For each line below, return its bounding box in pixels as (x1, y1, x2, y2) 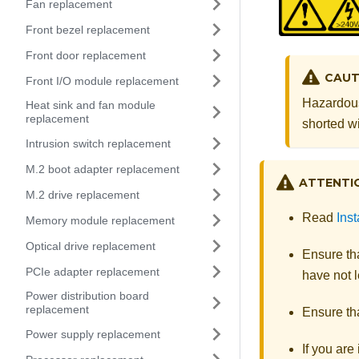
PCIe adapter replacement (26, 264, 159, 278)
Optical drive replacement (26, 239, 155, 252)
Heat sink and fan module (26, 99, 155, 111)
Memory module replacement (26, 213, 175, 227)
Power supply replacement (26, 327, 160, 341)
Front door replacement (26, 48, 146, 62)
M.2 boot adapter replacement (26, 162, 179, 175)
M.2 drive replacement (26, 188, 139, 201)
